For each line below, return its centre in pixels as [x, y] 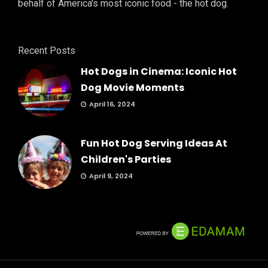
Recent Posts [47, 50]
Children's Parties [126, 159]
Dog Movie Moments [133, 87]
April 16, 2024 [112, 104]
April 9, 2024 [111, 176]
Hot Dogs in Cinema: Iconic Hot [159, 71]
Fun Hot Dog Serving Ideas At [154, 143]
